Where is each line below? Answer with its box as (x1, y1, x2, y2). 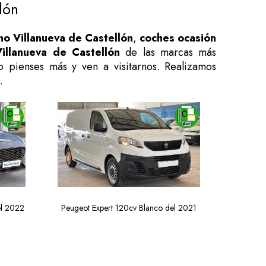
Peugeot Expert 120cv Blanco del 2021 (61, 201, 197, 214)
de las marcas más (119, 45, 217, 60)
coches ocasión (140, 30, 217, 46)
